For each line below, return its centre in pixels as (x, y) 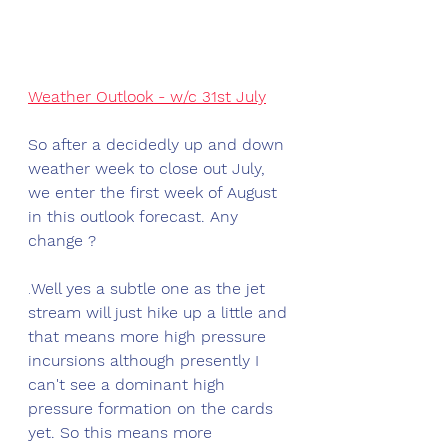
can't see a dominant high (129, 385)
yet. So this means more (122, 433)
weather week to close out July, (149, 169)
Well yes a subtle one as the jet (150, 289)
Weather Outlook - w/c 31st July (147, 97)
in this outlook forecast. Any (135, 217)
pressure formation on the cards (153, 409)
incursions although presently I (146, 361)
